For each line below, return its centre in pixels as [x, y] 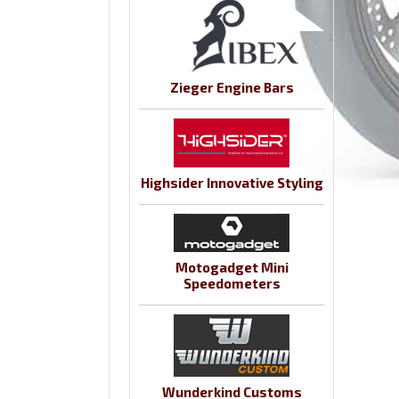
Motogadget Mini [232, 268]
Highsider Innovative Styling [232, 183]
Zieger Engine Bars [232, 88]
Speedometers [232, 284]
